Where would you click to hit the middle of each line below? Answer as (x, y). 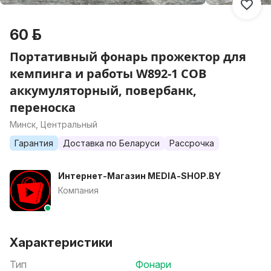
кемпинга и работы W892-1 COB (108, 73)
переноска (43, 107)
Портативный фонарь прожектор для (128, 57)
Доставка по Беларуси (111, 143)
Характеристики (61, 243)
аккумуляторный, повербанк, (103, 90)
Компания (78, 190)
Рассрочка (192, 143)
